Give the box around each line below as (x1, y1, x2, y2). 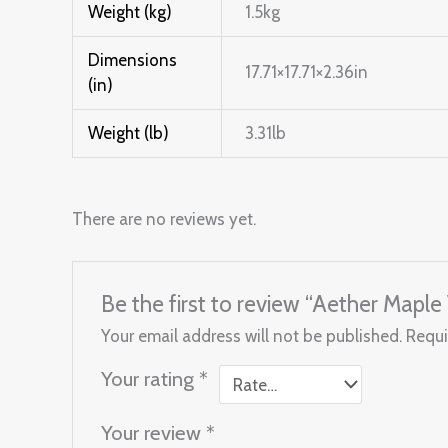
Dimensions (88, 49, 178, 70)
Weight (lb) (88, 122, 170, 143)
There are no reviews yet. (72, 209, 256, 230)
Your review (101, 420, 207, 445)
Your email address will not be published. (101, 326, 403, 346)
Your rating (101, 366, 200, 391)
